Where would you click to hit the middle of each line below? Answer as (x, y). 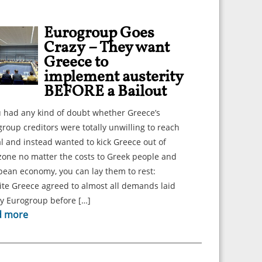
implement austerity (114, 77)
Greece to (76, 63)
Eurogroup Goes (99, 33)
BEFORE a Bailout (105, 92)
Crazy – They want (107, 48)
